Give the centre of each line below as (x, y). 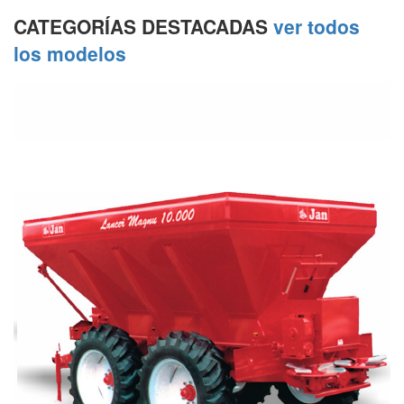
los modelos (70, 54)
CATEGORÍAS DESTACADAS (143, 27)
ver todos (317, 27)
